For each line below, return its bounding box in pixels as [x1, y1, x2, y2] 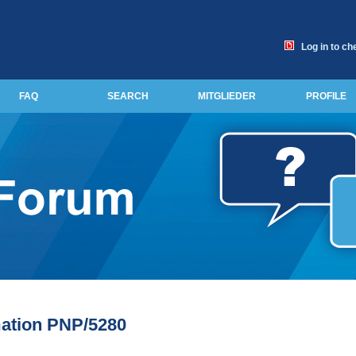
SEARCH [106, 91, 149, 102]
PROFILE [306, 91, 346, 102]
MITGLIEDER [198, 91, 256, 102]
